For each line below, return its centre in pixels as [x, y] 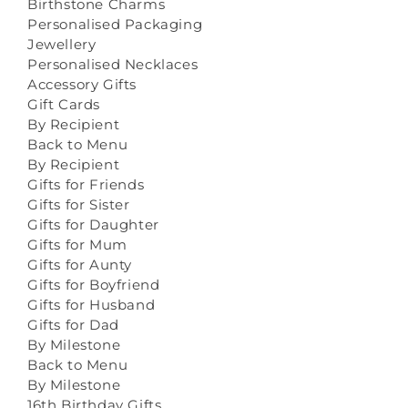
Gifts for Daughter [93, 225]
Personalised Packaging [115, 25]
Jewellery [62, 45]
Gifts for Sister [79, 205]
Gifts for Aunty [80, 265]
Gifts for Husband [92, 305]
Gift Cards [64, 105]
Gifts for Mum [77, 245]
